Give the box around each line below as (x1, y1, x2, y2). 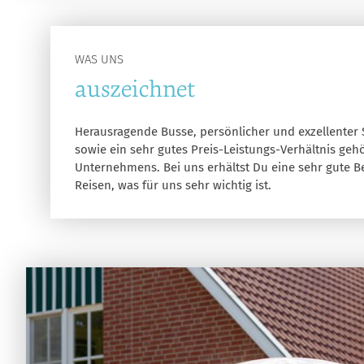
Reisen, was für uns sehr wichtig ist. (75, 178, 271, 193)
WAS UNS (75, 52, 123, 67)
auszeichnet (75, 76, 196, 103)
